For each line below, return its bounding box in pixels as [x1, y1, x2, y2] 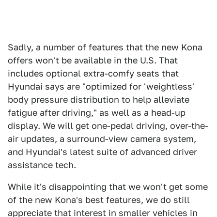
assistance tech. [8, 159, 76, 170]
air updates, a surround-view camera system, [8, 133, 196, 144]
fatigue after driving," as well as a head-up [8, 107, 186, 118]
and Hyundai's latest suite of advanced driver [8, 146, 197, 157]
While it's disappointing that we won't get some [8, 181, 208, 192]
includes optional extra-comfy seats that [8, 68, 179, 78]
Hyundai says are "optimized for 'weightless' [8, 81, 194, 92]
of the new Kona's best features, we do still [8, 194, 190, 205]
